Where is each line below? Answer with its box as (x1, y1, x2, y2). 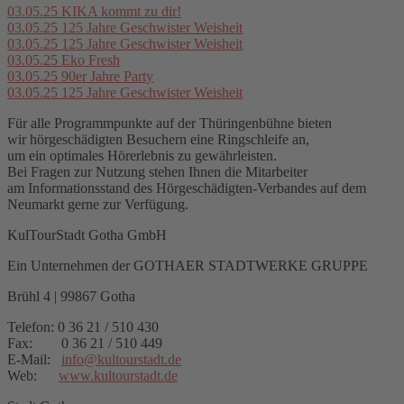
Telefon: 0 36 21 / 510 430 (7, 319, 159, 335)
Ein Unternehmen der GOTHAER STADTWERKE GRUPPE (7, 258, 368, 274)
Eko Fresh (58, 52, 120, 69)
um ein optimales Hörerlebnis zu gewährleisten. (7, 148, 280, 164)
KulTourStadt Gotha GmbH (7, 227, 167, 243)
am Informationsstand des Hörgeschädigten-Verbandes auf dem (7, 180, 366, 197)
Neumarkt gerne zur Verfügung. (7, 197, 188, 213)
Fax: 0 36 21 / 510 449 (7, 335, 162, 352)
